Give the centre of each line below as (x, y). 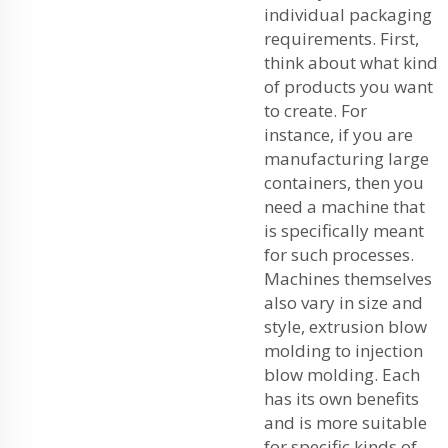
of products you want (348, 86)
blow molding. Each (342, 374)
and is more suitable (345, 422)
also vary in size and (343, 302)
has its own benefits (341, 398)
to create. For (315, 110)
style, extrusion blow (345, 326)
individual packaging (348, 14)
